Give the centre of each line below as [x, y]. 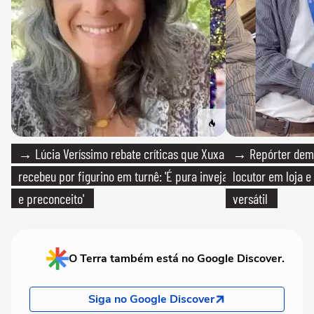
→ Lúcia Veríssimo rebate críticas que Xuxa [121, 154]
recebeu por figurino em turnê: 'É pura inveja [123, 176]
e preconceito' [51, 199]
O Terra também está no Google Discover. [177, 259]
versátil [250, 199]
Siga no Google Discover [151, 300]
